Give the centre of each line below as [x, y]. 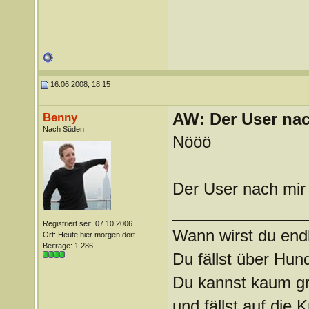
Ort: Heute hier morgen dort [89, 235]
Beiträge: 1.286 [68, 246]
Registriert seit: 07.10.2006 [87, 223]
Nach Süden [63, 129]
